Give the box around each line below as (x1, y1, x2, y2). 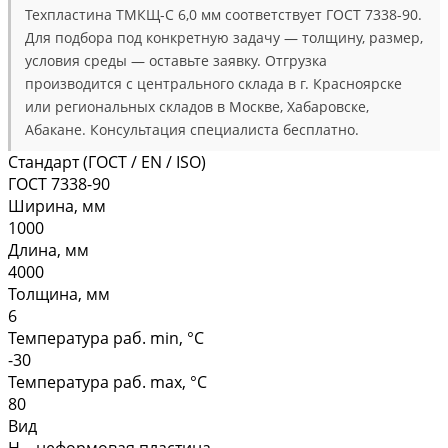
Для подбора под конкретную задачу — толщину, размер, (25, 27, 423, 47)
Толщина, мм (8, 282, 110, 305)
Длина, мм (8, 238, 89, 261)
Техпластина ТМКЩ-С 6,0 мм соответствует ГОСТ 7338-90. (25, 4, 422, 24)
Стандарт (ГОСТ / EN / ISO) (8, 150, 206, 173)
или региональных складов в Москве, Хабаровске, (25, 96, 369, 116)
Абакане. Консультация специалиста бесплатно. (25, 119, 359, 139)
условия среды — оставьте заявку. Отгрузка (25, 50, 327, 70)
